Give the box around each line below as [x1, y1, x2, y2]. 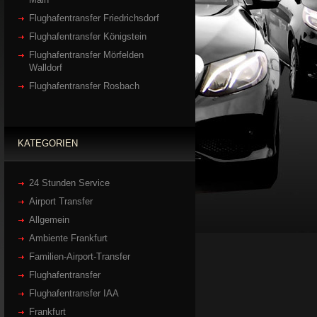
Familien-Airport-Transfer [29, 250, 130, 262]
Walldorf [29, 62, 62, 73]
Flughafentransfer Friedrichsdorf [29, 12, 159, 23]
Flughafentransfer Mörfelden [29, 49, 144, 60]
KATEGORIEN [18, 137, 78, 149]
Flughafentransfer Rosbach [29, 80, 139, 91]
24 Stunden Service [29, 177, 110, 188]
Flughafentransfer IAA [29, 287, 119, 299]
